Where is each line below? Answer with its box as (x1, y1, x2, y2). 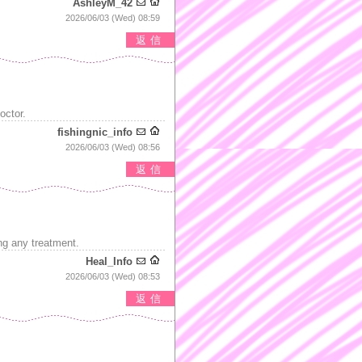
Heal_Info (86, 255, 133, 267)
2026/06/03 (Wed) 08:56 (65, 142, 160, 152)
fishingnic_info (57, 126, 133, 138)
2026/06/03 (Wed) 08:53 (65, 271, 160, 281)
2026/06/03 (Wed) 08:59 (65, 13, 160, 23)
